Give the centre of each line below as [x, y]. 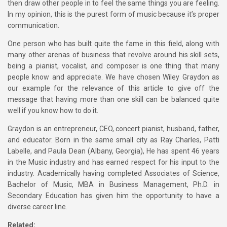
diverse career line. [37, 207]
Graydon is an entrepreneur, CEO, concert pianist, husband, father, [113, 129]
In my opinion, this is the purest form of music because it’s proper [113, 14]
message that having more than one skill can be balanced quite [113, 99]
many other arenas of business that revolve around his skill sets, [113, 55]
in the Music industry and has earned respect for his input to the [113, 162]
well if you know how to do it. [53, 110]
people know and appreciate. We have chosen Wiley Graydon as [113, 77]
